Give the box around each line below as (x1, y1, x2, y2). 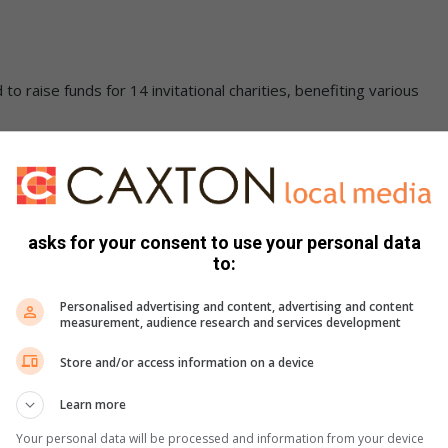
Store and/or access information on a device (60, 354, 314, 371)
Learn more (60, 395, 126, 413)
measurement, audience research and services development (60, 313, 401, 331)
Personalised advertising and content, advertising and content (60, 297, 414, 315)
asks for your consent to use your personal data (27, 231, 421, 253)
